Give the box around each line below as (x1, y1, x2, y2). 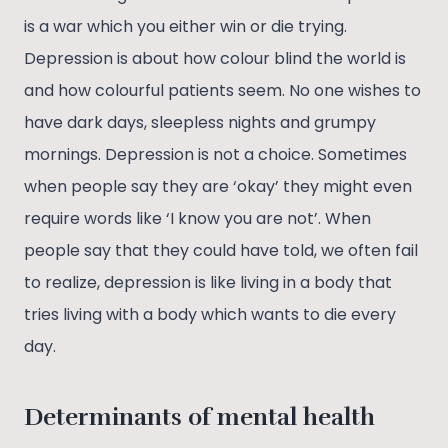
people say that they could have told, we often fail (24, 239, 418, 263)
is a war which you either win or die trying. (24, 15, 347, 39)
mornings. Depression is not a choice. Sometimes (24, 143, 407, 167)
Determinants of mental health (24, 402, 375, 433)
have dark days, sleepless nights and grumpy (24, 111, 376, 135)
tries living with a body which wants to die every (24, 303, 396, 327)
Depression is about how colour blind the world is (24, 47, 406, 71)
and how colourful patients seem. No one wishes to (24, 79, 421, 103)
